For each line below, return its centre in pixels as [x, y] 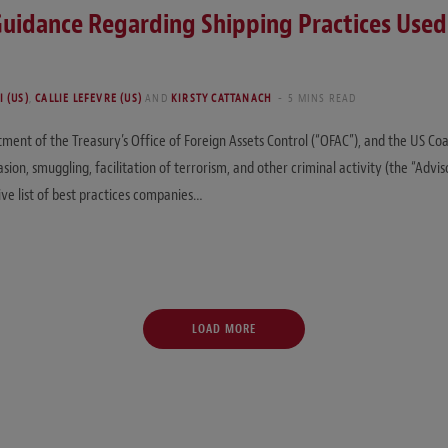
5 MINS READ [322, 98]
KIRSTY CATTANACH [222, 98]
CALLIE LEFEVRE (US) [89, 98]
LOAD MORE [224, 329]
